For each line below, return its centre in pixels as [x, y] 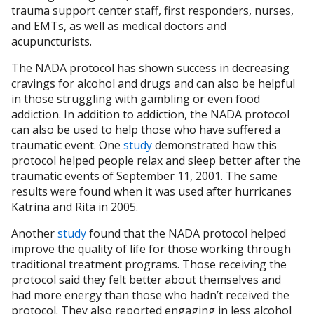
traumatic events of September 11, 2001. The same [144, 176]
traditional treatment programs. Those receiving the [149, 265]
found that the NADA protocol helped [186, 234]
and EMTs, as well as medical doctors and [119, 26]
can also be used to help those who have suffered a [146, 130]
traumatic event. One [67, 145]
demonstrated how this [214, 145]
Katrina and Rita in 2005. [77, 207]
